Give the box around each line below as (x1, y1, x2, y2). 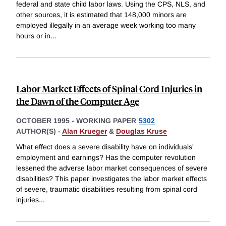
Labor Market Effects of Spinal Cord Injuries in (16, 82, 202, 95)
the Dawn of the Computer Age (16, 94, 139, 107)
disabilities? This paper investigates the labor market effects (16, 175, 207, 183)
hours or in (16, 31, 50, 40)
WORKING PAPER (76, 116, 136, 125)
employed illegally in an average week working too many (16, 21, 196, 29)
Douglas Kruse (116, 127, 167, 135)
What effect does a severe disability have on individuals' (16, 143, 194, 151)
